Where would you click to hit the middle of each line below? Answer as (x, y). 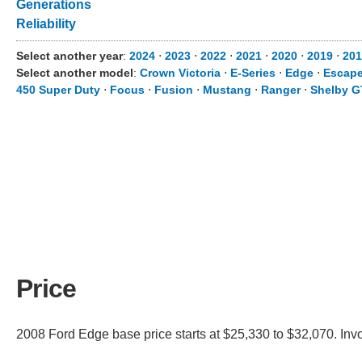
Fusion (174, 90)
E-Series (253, 73)
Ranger (281, 90)
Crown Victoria (180, 73)
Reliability (46, 24)
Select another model (75, 73)
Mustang (227, 90)
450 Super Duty (58, 90)
